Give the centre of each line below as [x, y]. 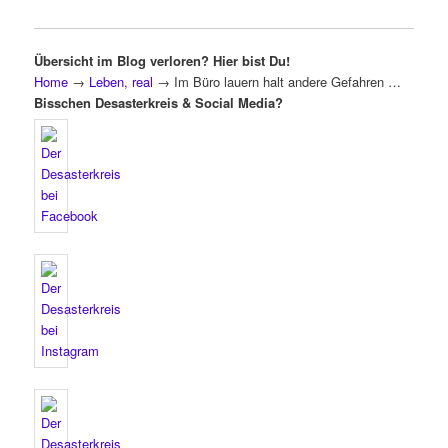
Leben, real [121, 82]
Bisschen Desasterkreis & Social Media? [159, 103]
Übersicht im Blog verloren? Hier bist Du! [162, 61]
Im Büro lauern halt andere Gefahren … [286, 82]
